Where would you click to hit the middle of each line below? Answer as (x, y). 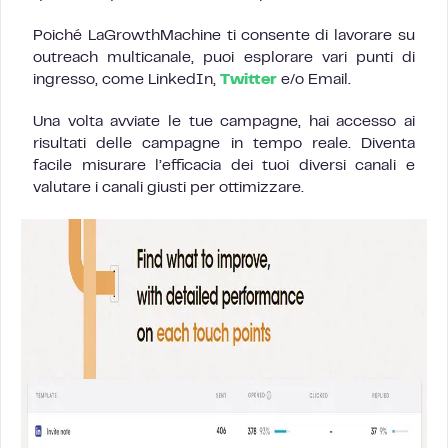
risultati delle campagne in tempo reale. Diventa (224, 144)
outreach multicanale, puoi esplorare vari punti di (224, 58)
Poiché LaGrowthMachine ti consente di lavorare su (224, 36)
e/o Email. (314, 80)
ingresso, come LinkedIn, (126, 80)
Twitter (248, 80)
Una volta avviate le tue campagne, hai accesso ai (224, 122)
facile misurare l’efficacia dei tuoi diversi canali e (224, 166)
